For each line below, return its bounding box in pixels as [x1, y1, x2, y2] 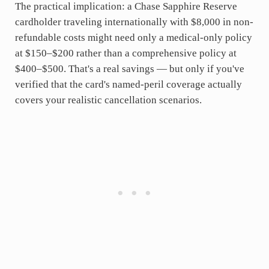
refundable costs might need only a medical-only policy [14, 32, 252, 44]
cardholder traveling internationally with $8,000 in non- [14, 16, 253, 28]
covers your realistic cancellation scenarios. [14, 94, 202, 106]
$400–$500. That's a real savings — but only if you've [14, 63, 244, 75]
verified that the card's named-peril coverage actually [14, 79, 242, 91]
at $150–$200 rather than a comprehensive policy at [14, 47, 237, 59]
